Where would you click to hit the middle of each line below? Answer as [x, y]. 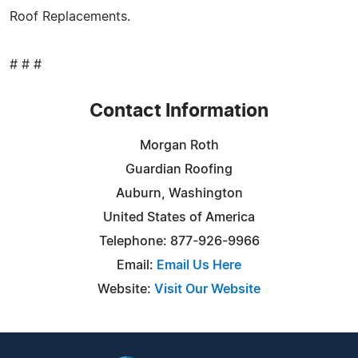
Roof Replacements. [70, 16]
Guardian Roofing [179, 169]
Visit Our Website [207, 289]
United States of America [179, 217]
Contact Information [179, 111]
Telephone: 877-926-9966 [179, 241]
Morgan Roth [179, 145]
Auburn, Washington [179, 193]
